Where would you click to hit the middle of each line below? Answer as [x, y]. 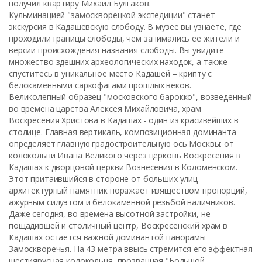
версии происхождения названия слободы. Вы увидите [117, 50]
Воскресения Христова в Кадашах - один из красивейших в [124, 120]
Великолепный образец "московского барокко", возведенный [131, 97]
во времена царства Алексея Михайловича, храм [105, 108]
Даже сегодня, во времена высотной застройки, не [110, 214]
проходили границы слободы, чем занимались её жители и [124, 38]
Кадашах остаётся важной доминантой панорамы [107, 237]
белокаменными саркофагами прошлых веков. [100, 85]
